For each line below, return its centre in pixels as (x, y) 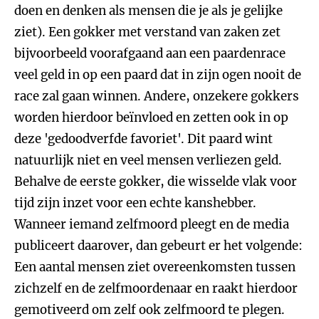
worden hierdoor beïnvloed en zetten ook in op (151, 117)
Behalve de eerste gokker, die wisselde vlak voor (156, 182)
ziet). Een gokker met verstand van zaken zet (147, 32)
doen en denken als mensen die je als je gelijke (148, 11)
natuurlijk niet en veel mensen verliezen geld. (148, 160)
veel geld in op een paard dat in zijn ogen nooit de (158, 75)
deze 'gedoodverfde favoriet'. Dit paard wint (143, 139)
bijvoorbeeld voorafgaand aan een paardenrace (150, 53)
